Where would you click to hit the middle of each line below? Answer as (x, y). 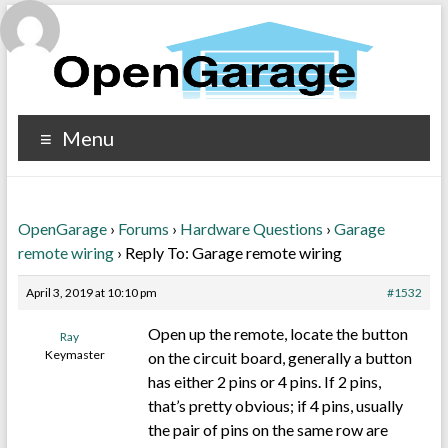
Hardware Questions (251, 228)
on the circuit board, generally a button (279, 357)
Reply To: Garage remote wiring (233, 252)
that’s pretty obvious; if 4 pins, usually (275, 405)
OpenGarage (62, 228)
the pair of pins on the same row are (267, 429)
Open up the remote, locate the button (277, 333)
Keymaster (75, 354)
